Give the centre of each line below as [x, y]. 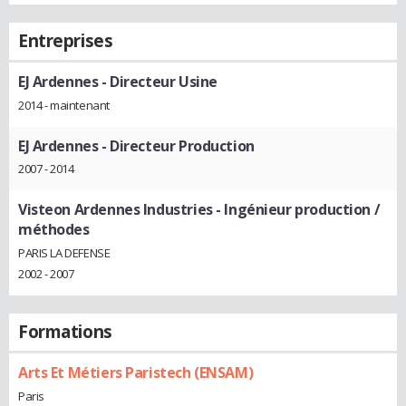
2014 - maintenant [64, 105]
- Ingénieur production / [296, 210]
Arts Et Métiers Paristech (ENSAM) [136, 373]
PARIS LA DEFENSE [64, 253]
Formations [65, 332]
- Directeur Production [176, 145]
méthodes [54, 230]
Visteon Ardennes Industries [116, 210]
